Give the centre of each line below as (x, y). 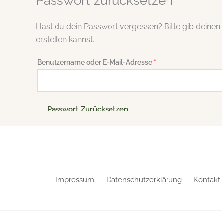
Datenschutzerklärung (144, 180)
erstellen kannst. (65, 39)
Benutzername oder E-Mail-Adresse (95, 62)
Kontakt (207, 180)
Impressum (75, 180)
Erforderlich (174, 61)
